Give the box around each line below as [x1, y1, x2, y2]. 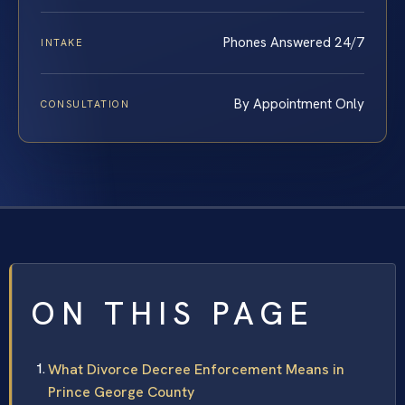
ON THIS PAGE [31, 293, 315, 335]
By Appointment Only [234, 95, 364, 114]
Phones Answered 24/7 [223, 33, 364, 52]
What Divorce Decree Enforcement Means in [48, 360, 344, 380]
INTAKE [41, 36, 84, 50]
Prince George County [48, 382, 194, 402]
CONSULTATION [41, 98, 130, 111]
